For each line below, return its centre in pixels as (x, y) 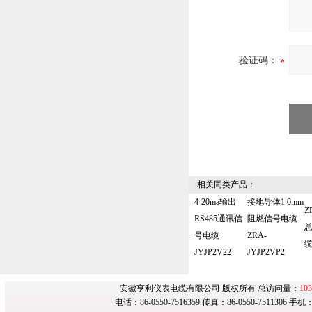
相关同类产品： (222, 185)
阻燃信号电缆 (272, 219)
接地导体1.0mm (275, 202)
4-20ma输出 (215, 202)
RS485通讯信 (218, 219)
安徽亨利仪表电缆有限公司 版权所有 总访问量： (210, 288)
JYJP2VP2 (266, 252)
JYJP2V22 (213, 252)
